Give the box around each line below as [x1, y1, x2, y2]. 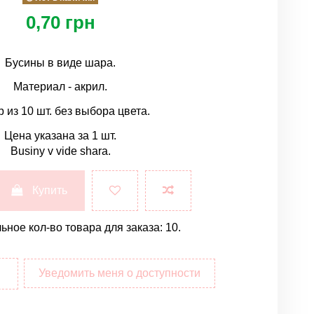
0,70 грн [25, 11, 95, 33]
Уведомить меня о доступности [39, 267, 200, 280]
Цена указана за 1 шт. [4, 129, 116, 142]
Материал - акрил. [13, 81, 107, 93]
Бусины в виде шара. [5, 56, 116, 69]
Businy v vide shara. [10, 144, 111, 157]
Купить [32, 184, 68, 196]
